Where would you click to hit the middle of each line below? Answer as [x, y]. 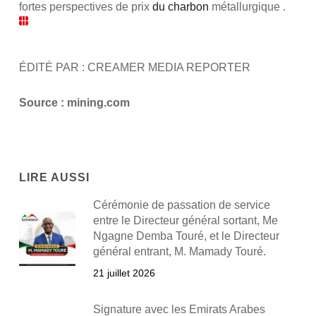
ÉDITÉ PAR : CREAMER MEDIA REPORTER [134, 67]
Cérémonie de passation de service [181, 205]
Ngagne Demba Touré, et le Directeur [186, 236]
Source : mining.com [74, 103]
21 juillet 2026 [124, 273]
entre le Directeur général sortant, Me [185, 220]
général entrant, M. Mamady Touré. [179, 251]
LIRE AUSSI [54, 177]
